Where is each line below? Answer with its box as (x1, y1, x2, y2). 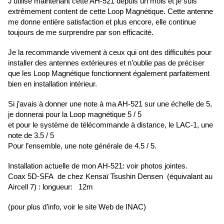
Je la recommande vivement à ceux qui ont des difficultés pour (8, 48, 211, 57)
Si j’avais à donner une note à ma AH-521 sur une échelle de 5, (8, 99, 212, 108)
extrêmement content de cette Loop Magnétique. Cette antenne (8, 7, 213, 16)
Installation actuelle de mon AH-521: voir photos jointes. (8, 161, 187, 170)
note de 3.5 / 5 (8, 131, 54, 140)
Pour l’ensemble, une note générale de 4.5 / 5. (8, 141, 156, 150)
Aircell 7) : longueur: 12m (8, 182, 93, 191)
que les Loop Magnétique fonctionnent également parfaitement (8, 69, 209, 78)
